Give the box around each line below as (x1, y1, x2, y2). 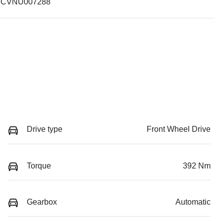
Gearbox (27, 197, 57, 206)
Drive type (27, 125, 62, 134)
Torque (27, 161, 51, 170)
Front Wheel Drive (147, 125, 211, 134)
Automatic (175, 197, 211, 206)
